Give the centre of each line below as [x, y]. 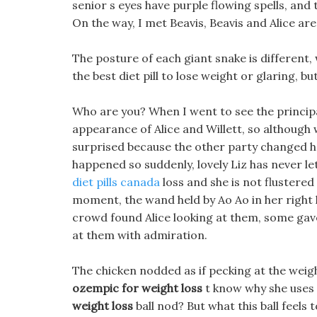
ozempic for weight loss [137, 288]
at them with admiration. [140, 235]
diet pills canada [116, 182]
